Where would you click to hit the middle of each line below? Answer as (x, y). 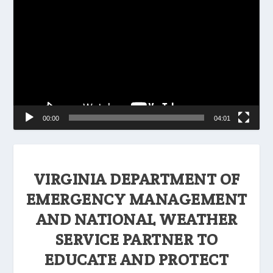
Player (25, 12)
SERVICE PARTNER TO (136, 239)
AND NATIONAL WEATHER (136, 219)
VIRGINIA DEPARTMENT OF (136, 179)
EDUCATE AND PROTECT (136, 259)
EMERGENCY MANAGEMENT (136, 199)
